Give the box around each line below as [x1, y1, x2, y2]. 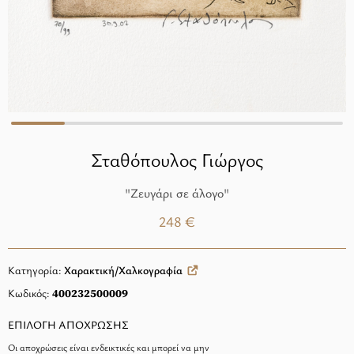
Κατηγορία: [8, 262, 64, 277]
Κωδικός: [8, 285, 52, 300]
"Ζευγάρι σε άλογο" [125, 184, 229, 201]
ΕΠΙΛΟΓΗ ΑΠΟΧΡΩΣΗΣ [8, 317, 129, 332]
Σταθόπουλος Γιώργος [91, 147, 263, 172]
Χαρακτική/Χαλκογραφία [64, 262, 183, 277]
